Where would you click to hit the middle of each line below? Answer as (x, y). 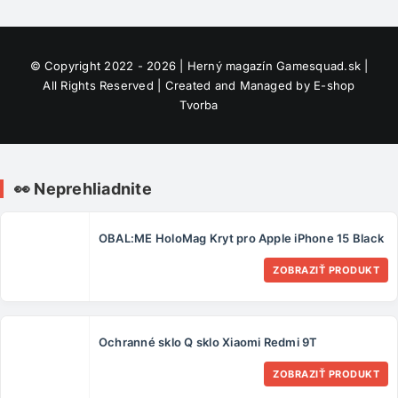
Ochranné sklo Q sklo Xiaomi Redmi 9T (208, 342)
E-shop (334, 85)
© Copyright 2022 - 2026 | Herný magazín (153, 65)
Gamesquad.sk (318, 65)
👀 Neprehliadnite (83, 188)
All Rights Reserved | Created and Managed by (179, 85)
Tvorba (199, 104)
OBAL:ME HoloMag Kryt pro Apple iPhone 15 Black (242, 239)
